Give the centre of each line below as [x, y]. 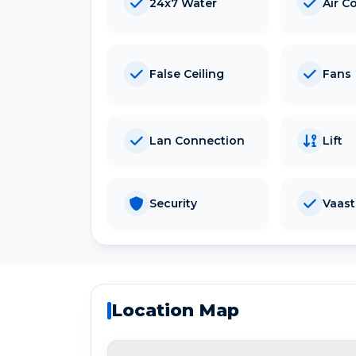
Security [173, 203]
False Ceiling [187, 74]
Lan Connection [197, 140]
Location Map [175, 311]
